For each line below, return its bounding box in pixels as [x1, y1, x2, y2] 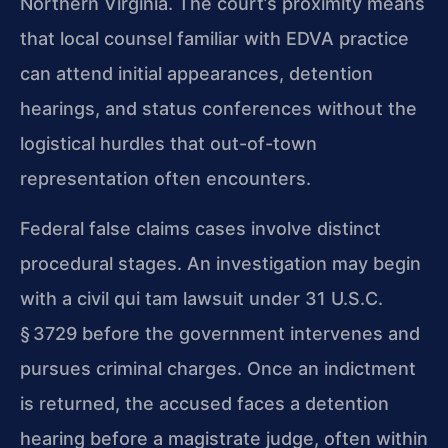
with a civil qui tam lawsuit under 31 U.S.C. [20, 287, 383, 309]
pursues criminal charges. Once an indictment [20, 357, 416, 379]
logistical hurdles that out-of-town [20, 133, 317, 155]
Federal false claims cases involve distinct [20, 217, 381, 239]
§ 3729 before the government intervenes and [20, 322, 420, 344]
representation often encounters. [20, 168, 311, 190]
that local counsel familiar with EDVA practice [20, 28, 409, 50]
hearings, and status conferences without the [20, 98, 417, 120]
